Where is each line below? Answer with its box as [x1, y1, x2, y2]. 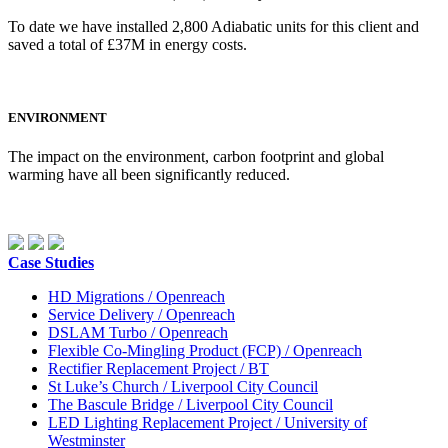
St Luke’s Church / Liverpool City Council [48, 378, 318, 396]
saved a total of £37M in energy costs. [8, 35, 247, 53]
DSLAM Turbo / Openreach [48, 324, 228, 342]
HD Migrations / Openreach [48, 288, 225, 306]
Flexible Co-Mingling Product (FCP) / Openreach [48, 342, 362, 360]
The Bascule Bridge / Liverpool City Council [48, 396, 333, 414]
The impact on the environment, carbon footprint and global [8, 148, 384, 166]
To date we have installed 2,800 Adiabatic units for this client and [8, 17, 419, 35]
